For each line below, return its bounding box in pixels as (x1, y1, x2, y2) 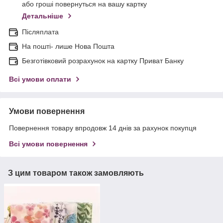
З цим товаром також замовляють (8, 168, 144, 177)
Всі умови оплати (9, 75, 71, 83)
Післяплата (22, 27, 59, 36)
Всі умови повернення (9, 139, 88, 148)
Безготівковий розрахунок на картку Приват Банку (22, 56, 184, 65)
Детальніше (22, 11, 63, 20)
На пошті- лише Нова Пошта (22, 42, 114, 50)
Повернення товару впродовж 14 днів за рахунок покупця (9, 123, 197, 132)
